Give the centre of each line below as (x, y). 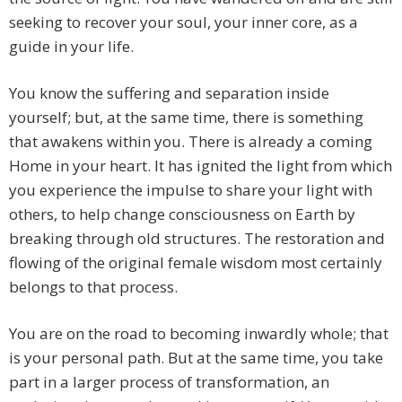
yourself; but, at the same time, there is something (186, 118)
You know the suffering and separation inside (169, 93)
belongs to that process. (93, 287)
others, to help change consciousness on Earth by (182, 214)
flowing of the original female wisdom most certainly (196, 263)
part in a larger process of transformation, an (169, 382)
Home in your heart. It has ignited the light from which (201, 166)
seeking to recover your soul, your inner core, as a (184, 22)
